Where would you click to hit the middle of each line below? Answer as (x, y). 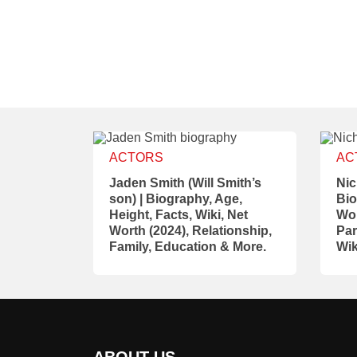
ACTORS (136, 157)
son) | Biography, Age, (176, 199)
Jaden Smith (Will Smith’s (185, 183)
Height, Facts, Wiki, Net (178, 215)
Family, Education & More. (188, 247)
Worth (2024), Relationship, (190, 231)
